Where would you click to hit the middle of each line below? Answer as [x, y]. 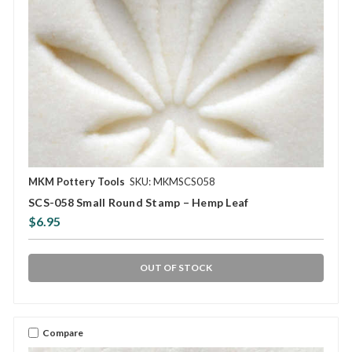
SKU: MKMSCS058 [172, 182]
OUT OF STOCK [176, 268]
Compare [63, 332]
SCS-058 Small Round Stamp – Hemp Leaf [139, 203]
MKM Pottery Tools [77, 182]
